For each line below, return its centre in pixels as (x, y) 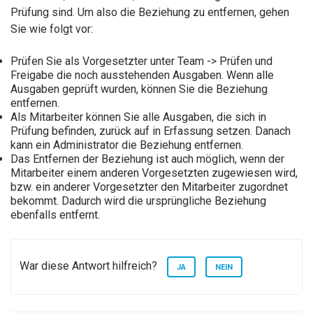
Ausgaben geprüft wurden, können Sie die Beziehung (139, 89)
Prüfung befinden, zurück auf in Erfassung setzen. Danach (151, 131)
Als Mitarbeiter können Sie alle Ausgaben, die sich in (138, 117)
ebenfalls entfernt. (57, 215)
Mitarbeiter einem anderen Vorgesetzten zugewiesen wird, (154, 173)
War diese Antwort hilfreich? (90, 266)
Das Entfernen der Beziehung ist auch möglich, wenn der (147, 159)
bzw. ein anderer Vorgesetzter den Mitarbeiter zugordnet (149, 187)
